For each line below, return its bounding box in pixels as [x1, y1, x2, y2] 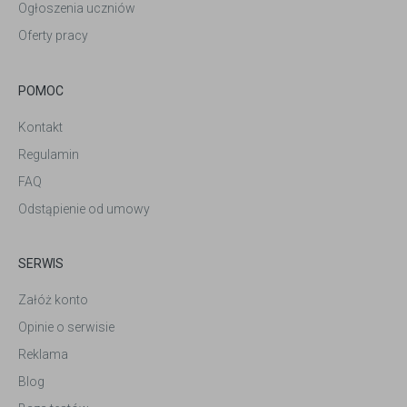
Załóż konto [18, 293, 88, 308]
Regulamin [18, 146, 79, 162]
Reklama [18, 347, 68, 362]
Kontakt [18, 119, 63, 134]
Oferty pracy [18, 28, 88, 44]
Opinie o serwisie [18, 320, 114, 335]
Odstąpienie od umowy [18, 201, 150, 216]
